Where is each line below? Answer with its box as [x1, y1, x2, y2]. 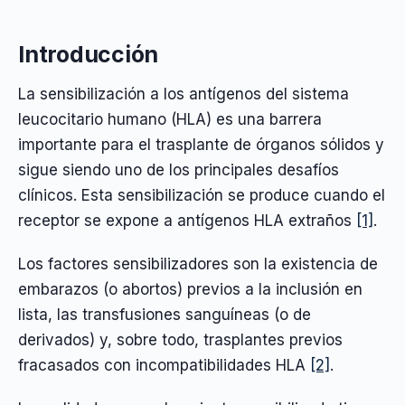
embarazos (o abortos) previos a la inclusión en [18, 279, 363, 298]
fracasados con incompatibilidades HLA [18, 355, 310, 374]
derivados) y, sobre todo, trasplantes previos [18, 330, 343, 349]
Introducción [18, 40, 159, 68]
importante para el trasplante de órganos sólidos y [18, 135, 384, 154]
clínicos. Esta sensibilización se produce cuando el [18, 185, 385, 204]
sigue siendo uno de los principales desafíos [18, 160, 339, 179]
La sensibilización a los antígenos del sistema [18, 84, 349, 103]
